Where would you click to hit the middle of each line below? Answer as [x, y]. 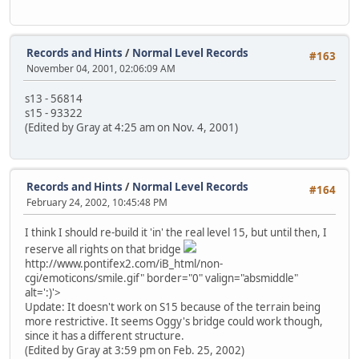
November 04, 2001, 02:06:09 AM [101, 68]
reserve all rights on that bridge [104, 249]
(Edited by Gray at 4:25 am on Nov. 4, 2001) [131, 127]
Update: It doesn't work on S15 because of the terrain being [173, 307]
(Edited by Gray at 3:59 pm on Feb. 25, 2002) [135, 350]
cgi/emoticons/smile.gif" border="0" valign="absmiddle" [161, 278]
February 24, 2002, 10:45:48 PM [97, 202]
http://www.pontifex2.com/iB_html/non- [124, 263]
